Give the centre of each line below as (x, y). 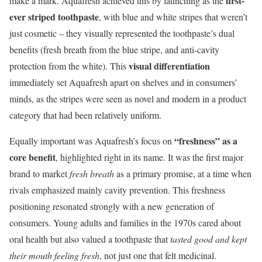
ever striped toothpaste (54, 16)
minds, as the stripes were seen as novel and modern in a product (128, 98)
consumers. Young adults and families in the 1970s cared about (125, 222)
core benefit (32, 157)
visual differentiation (169, 65)
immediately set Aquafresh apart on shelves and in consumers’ (123, 82)
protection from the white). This (69, 65)
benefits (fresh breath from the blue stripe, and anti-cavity (114, 49)
